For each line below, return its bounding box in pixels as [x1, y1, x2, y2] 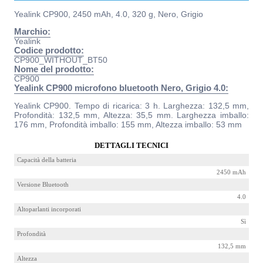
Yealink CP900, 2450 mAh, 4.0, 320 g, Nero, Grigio [14, 9, 203, 19]
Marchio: [14, 27, 50, 36]
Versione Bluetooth [17, 181, 69, 188]
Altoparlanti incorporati [17, 206, 81, 213]
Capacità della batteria [17, 157, 76, 163]
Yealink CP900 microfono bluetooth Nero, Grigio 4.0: [14, 83, 228, 93]
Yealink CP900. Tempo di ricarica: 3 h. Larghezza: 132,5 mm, [14, 101, 249, 110]
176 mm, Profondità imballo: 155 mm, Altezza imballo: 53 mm [14, 120, 242, 129]
